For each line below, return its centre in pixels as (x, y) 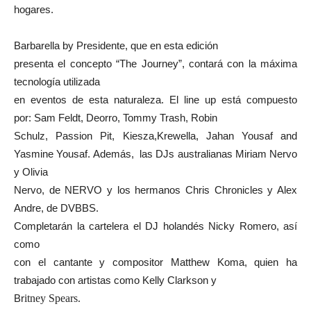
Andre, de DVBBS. (56, 208)
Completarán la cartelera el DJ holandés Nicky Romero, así (155, 226)
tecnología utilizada (57, 82)
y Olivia (31, 172)
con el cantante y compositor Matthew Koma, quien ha (155, 262)
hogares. (35, 9)
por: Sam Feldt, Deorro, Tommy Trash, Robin (116, 118)
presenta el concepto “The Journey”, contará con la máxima (155, 64)
